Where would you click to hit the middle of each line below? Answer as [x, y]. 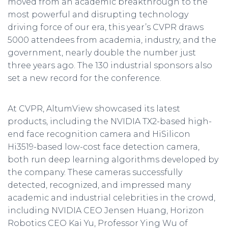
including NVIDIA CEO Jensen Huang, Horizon [106, 210]
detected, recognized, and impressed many [99, 185]
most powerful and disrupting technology [98, 15]
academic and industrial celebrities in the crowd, [111, 198]
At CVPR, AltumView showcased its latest [94, 109]
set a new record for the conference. [84, 78]
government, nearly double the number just [102, 53]
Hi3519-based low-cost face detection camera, [104, 147]
